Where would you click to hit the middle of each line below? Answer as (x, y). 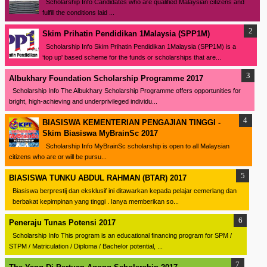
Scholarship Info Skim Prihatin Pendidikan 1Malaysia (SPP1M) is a (139, 46)
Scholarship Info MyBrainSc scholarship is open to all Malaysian (136, 146)
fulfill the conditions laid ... (78, 12)
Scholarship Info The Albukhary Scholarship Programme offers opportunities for (125, 91)
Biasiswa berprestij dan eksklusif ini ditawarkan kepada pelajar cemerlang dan (122, 190)
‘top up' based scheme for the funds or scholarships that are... (132, 57)
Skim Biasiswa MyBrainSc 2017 (100, 133)
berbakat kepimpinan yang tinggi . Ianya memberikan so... (94, 201)
